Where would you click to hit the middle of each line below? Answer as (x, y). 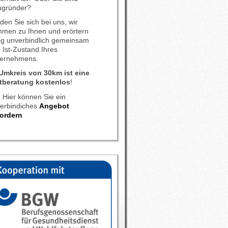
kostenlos (53, 82)
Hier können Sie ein (34, 97)
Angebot (54, 106)
